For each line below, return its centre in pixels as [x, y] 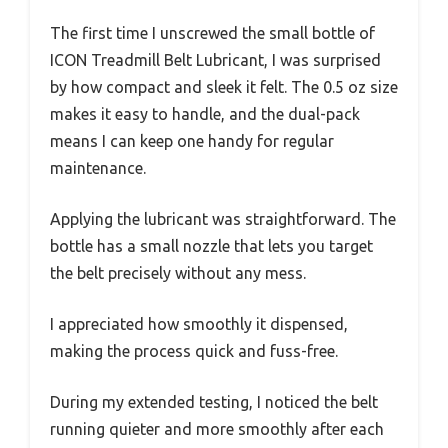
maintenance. [98, 168]
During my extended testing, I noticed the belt [214, 402]
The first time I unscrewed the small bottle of [212, 33]
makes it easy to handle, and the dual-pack [205, 114]
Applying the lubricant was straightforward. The [223, 219]
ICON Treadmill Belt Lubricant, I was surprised [215, 60]
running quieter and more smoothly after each [217, 429]
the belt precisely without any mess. [178, 273]
